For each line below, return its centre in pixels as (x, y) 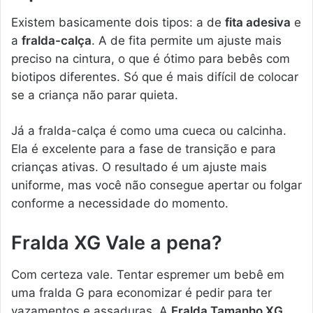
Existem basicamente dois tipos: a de (118, 23)
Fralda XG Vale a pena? (117, 243)
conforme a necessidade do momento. (120, 204)
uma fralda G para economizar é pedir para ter (141, 292)
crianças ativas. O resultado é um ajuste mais (139, 167)
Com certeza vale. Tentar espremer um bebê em (148, 274)
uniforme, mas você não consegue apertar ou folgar (156, 185)
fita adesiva (258, 23)
